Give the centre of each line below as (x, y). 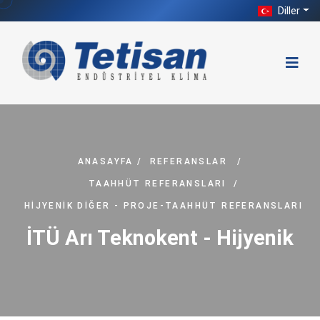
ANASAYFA (105, 161)
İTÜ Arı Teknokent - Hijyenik (160, 238)
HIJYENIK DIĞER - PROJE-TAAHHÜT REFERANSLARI (164, 206)
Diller (288, 11)
